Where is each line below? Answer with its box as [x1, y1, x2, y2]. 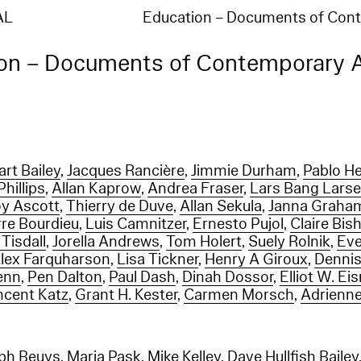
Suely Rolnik [248, 231, 331, 252]
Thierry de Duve [66, 196, 174, 217]
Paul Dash [109, 267, 176, 288]
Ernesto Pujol [193, 214, 284, 234]
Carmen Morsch [184, 284, 295, 305]
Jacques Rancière [67, 160, 185, 181]
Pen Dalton [27, 267, 103, 288]
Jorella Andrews [52, 231, 160, 252]
